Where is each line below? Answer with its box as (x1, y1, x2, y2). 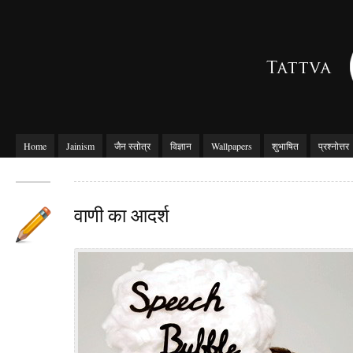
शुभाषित (272, 139, 299, 152)
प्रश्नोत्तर (318, 139, 349, 152)
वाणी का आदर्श (74, 203, 169, 228)
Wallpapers (211, 139, 252, 152)
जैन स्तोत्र (114, 139, 150, 152)
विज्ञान (170, 139, 191, 152)
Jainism (66, 139, 95, 152)
